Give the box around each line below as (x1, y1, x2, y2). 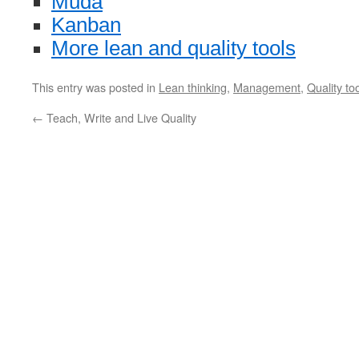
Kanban (51, 14, 121, 36)
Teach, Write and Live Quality (43, 109, 196, 126)
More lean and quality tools (51, 37, 296, 59)
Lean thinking (159, 79, 227, 95)
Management (233, 79, 301, 95)
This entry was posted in (32, 79, 159, 95)
